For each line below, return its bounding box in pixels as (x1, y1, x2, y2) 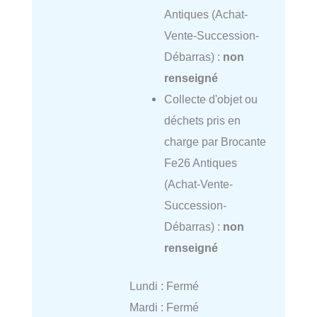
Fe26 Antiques (163, 156, 237, 169)
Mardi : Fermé (129, 301, 199, 314)
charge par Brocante (163, 134, 266, 148)
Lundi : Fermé (129, 279, 199, 293)
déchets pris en (163, 113, 241, 127)
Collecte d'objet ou (163, 92, 258, 105)
